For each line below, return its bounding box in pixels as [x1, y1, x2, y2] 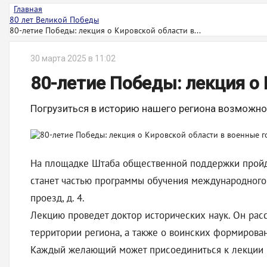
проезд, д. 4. [30, 191, 85, 204]
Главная [14, 4, 42, 14]
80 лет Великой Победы [10, 14, 99, 25]
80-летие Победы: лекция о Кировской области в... [10, 25, 201, 36]
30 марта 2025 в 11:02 [30, 54, 116, 63]
